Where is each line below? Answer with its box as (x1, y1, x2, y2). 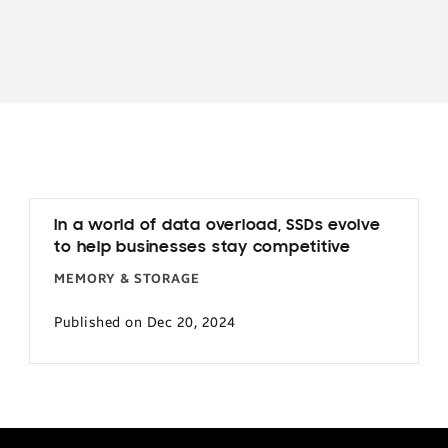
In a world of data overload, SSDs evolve (54, 217, 381, 234)
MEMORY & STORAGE (54, 270, 201, 287)
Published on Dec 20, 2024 (54, 314, 236, 331)
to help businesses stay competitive (54, 239, 351, 256)
